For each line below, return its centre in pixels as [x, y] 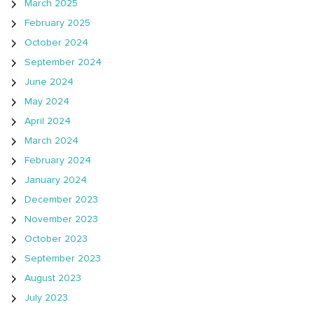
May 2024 [47, 101]
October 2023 [56, 239]
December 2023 [61, 199]
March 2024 [52, 141]
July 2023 [46, 298]
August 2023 [53, 278]
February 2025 [57, 23]
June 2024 [49, 82]
